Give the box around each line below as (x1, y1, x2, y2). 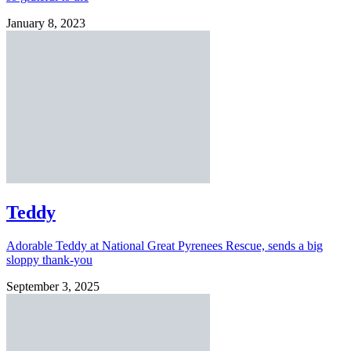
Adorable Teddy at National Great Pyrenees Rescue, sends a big (6, 238, 323, 252)
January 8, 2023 (6, 16, 85, 30)
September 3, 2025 (6, 279, 100, 293)
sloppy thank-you (6, 252, 92, 266)
